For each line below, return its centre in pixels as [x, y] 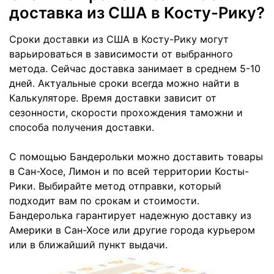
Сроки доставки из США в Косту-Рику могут [119, 39]
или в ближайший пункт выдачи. [88, 245]
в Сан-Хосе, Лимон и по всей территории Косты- [129, 172]
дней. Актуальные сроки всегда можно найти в [124, 83]
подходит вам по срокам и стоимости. [104, 201]
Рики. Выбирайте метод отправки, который [115, 186]
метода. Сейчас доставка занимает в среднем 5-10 [135, 69]
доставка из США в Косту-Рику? [137, 13]
